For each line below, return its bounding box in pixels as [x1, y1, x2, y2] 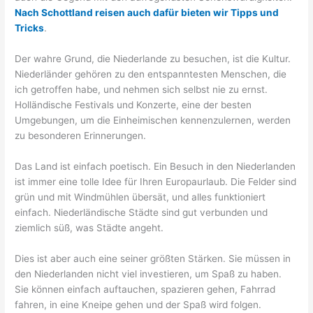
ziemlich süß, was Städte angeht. [15, 222, 164, 234]
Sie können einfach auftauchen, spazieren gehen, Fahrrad [15, 283, 276, 295]
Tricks [15, 22, 45, 34]
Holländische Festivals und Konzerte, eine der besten [15, 99, 252, 111]
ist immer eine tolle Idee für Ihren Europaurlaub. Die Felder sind [15, 176, 297, 188]
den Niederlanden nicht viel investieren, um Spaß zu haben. [15, 268, 282, 279]
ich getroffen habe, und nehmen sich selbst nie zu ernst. [15, 84, 268, 96]
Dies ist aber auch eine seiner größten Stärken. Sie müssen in [15, 252, 291, 264]
